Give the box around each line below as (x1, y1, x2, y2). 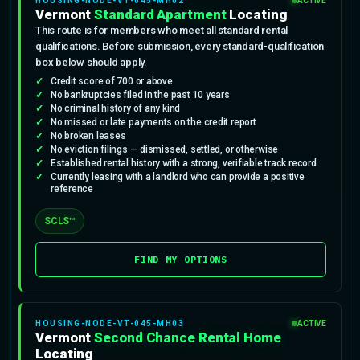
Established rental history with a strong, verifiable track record (51, 157, 317, 169)
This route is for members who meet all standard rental (35, 23, 288, 36)
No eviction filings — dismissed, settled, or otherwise (51, 143, 279, 155)
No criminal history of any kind (51, 102, 181, 114)
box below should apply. (35, 55, 147, 68)
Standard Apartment (94, 6, 227, 22)
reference (51, 182, 94, 194)
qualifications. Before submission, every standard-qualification (35, 39, 325, 52)
